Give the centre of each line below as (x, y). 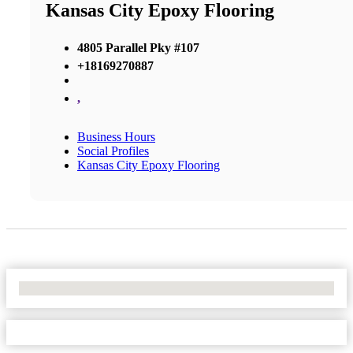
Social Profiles (113, 150)
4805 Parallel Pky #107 (138, 47)
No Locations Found (71, 288)
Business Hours (116, 136)
